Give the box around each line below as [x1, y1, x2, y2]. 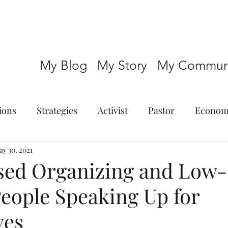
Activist [98, 104, 128, 117]
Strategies [37, 104, 77, 117]
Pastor [148, 104, 175, 117]
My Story [97, 58, 147, 73]
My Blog [40, 58, 87, 73]
